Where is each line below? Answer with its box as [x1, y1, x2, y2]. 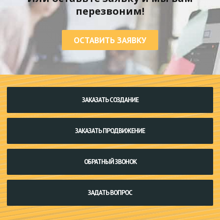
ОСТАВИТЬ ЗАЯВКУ [74, 34, 146, 46]
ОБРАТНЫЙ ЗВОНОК [83, 157, 137, 166]
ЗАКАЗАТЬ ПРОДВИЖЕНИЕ [75, 126, 145, 135]
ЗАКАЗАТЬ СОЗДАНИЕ [82, 95, 138, 104]
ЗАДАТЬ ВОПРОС [88, 188, 132, 197]
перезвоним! [76, 4, 144, 18]
